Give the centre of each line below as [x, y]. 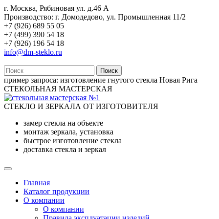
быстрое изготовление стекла [73, 141]
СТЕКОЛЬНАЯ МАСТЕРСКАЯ [58, 89]
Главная [37, 183]
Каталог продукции [56, 191]
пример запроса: [31, 80]
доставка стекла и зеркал [65, 149]
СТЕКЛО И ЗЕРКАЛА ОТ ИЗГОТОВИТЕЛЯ [81, 106]
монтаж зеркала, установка [68, 132]
